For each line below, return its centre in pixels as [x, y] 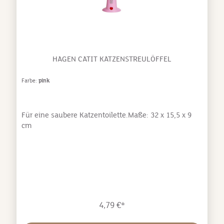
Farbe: [30, 80]
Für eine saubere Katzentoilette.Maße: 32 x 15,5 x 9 [106, 115]
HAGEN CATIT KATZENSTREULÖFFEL [112, 59]
